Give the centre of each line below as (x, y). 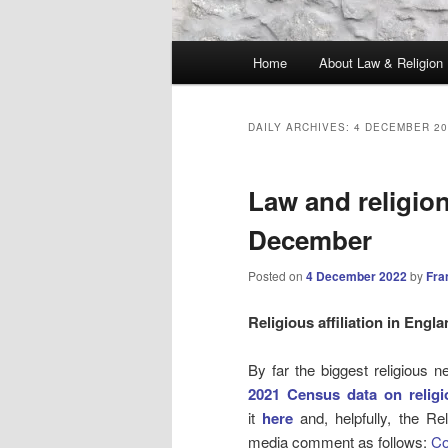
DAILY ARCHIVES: (301, 127)
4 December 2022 (356, 276)
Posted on (277, 276)
